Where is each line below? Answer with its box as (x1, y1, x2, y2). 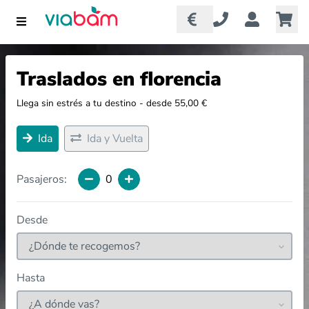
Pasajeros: (17, 172, 67, 187)
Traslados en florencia (17, 66, 221, 92)
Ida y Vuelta (87, 131, 143, 146)
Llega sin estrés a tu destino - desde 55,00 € (17, 97, 207, 110)
